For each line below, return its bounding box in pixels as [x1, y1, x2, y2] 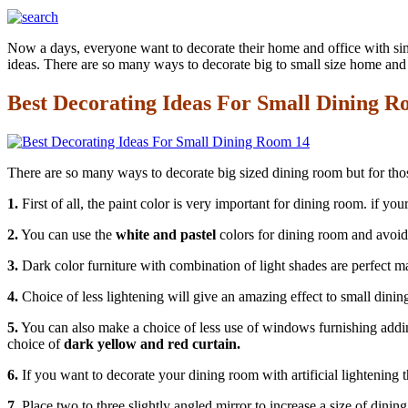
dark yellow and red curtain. [64, 335, 240, 352]
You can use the [18, 226, 112, 242]
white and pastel [112, 226, 216, 242]
